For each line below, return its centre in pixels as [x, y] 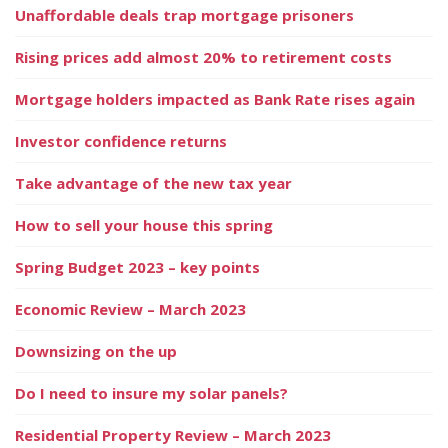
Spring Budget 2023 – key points [137, 266]
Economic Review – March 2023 [130, 308]
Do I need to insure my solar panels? [151, 392]
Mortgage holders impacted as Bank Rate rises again [215, 98]
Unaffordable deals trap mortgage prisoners [184, 14]
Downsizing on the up [96, 350]
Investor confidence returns [121, 140]
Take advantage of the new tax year [155, 182]
